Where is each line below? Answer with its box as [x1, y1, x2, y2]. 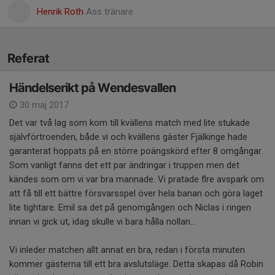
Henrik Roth [37, 6, 86, 17]
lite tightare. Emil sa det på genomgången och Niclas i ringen [9, 202, 251, 213]
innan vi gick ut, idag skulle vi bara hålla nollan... [9, 216, 196, 227]
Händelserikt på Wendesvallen [9, 80, 176, 95]
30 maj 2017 [17, 99, 69, 110]
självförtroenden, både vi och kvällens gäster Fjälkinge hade [9, 131, 247, 142]
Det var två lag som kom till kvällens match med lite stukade [9, 117, 250, 128]
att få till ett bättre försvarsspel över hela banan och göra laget [9, 188, 263, 199]
